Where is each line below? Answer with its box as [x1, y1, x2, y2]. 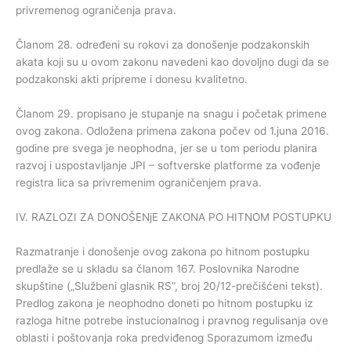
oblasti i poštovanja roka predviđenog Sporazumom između [16, 331, 313, 344]
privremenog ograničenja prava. [16, 4, 176, 17]
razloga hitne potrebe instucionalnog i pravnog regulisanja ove [16, 313, 328, 327]
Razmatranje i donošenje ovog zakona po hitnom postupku [16, 244, 309, 258]
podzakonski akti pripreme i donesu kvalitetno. [16, 72, 248, 85]
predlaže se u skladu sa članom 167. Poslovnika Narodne [16, 262, 299, 275]
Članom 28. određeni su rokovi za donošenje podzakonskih [16, 38, 309, 51]
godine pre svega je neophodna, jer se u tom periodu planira [16, 141, 317, 154]
